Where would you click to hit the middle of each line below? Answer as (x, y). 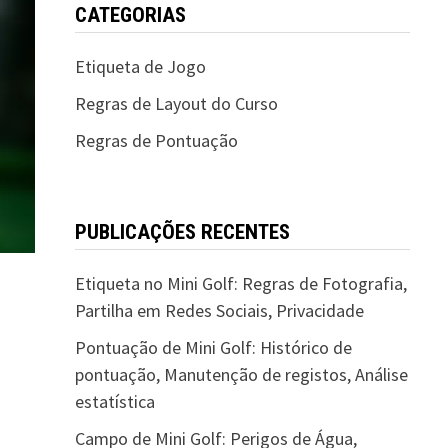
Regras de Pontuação (156, 140)
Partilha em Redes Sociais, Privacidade (219, 310)
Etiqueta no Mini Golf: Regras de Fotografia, (240, 283)
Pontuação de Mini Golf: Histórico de (213, 347)
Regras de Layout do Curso (176, 103)
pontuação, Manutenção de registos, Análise (241, 374)
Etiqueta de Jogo (140, 66)
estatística (114, 401)
